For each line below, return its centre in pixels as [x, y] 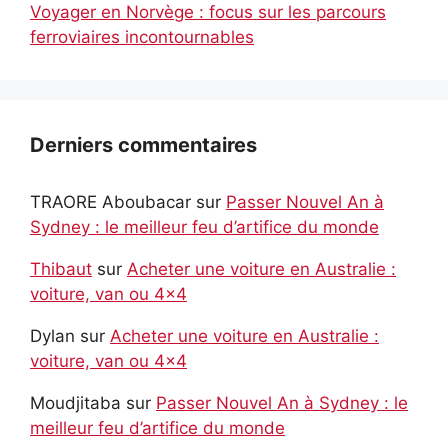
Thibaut [61, 268]
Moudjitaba [75, 402]
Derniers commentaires [143, 144]
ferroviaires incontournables [142, 36]
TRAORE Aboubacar [110, 201]
